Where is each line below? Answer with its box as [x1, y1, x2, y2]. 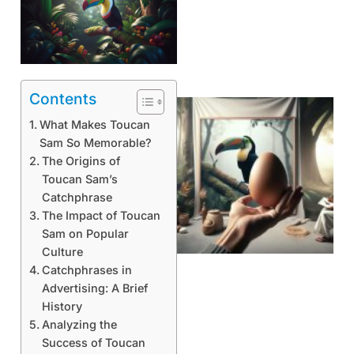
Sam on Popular [41, 227, 129, 241]
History [41, 299, 82, 314]
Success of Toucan [41, 336, 145, 350]
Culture [41, 245, 83, 259]
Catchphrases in [41, 263, 132, 277]
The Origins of [41, 154, 120, 168]
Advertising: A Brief [41, 281, 148, 296]
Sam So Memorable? [39, 136, 152, 150]
